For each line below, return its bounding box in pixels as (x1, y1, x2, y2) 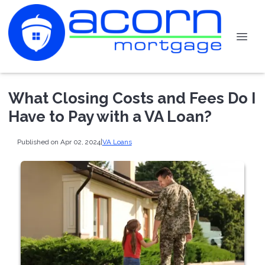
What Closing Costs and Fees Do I (8, 89, 256, 107)
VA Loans (102, 137, 132, 146)
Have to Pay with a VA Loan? (8, 108, 212, 125)
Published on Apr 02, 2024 (17, 137, 101, 146)
